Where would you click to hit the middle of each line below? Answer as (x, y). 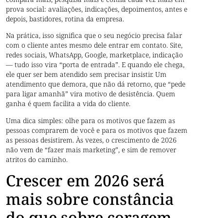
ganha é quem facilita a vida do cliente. (68, 104)
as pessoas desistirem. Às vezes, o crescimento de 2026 (91, 140)
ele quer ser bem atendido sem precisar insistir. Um (86, 74)
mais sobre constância (90, 199)
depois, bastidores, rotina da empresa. (65, 18)
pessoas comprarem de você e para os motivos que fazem (97, 130)
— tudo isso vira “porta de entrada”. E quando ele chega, (95, 65)
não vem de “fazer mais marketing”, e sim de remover (91, 149)
